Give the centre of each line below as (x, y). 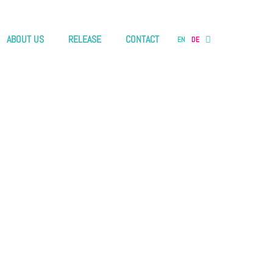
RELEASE (85, 39)
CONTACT (142, 39)
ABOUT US (25, 39)
